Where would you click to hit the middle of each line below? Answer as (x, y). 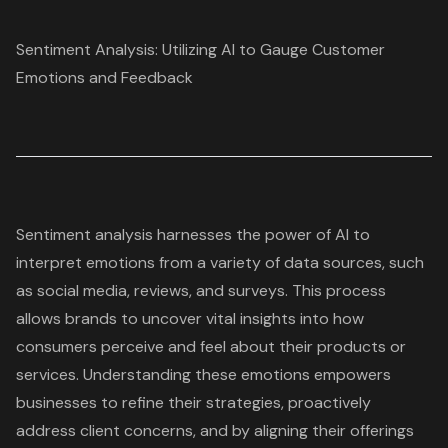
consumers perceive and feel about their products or (211, 347)
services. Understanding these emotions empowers (203, 375)
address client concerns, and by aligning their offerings (215, 431)
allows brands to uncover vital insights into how (190, 319)
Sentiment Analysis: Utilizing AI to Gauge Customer (200, 50)
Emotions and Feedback (104, 78)
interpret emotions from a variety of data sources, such (220, 263)
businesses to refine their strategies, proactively (193, 403)
